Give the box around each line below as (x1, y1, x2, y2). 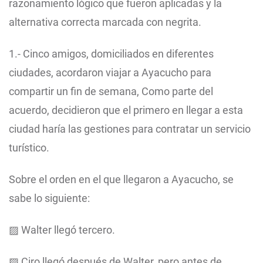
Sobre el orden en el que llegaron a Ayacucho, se (9, 173, 234, 186)
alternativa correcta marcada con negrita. (9, 16, 201, 29)
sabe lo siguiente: (9, 192, 90, 205)
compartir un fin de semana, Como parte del (9, 85, 213, 98)
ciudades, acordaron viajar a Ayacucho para (9, 66, 211, 79)
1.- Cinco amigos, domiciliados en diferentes (9, 48, 214, 60)
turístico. (9, 141, 49, 154)
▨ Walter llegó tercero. (9, 224, 115, 237)
